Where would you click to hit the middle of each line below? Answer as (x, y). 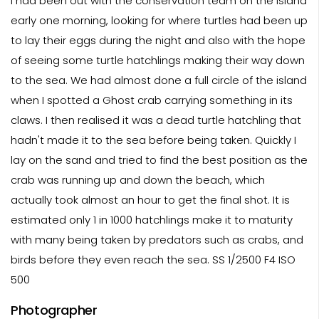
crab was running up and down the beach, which (138, 179)
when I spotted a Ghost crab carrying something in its (152, 100)
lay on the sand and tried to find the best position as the (159, 159)
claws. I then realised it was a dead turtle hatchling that (156, 120)
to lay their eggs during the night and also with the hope (158, 40)
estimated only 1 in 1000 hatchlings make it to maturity (152, 219)
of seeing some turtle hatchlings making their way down (158, 60)
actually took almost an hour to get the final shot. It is (150, 199)
